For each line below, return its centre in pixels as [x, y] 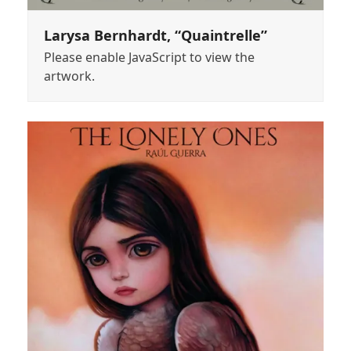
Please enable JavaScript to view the [149, 58]
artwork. [69, 76]
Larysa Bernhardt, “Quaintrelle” [155, 36]
